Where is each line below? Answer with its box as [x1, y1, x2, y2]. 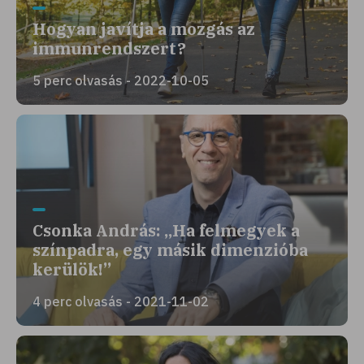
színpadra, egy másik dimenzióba [32, 239, 308, 261]
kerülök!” [32, 258, 111, 280]
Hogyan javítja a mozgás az [32, 18, 255, 40]
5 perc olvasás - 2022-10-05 [32, 72, 209, 89]
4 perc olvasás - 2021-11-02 [32, 293, 209, 310]
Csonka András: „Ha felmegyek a [32, 219, 300, 241]
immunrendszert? [32, 37, 186, 59]
